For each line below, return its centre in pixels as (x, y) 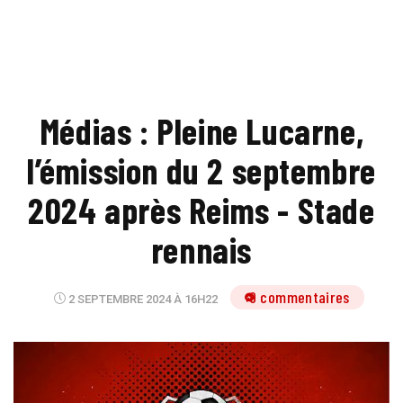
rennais (201, 249)
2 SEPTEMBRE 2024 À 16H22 (142, 299)
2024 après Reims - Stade (201, 210)
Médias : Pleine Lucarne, (201, 130)
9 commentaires (299, 297)
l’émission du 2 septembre (201, 170)
